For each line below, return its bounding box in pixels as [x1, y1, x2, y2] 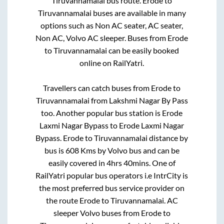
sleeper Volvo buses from [53, 207, 141, 217]
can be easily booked [107, 45, 179, 55]
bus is [44, 145, 65, 155]
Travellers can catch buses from [43, 82, 151, 92]
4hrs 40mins [106, 157, 149, 167]
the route [45, 195, 79, 205]
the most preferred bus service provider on [39, 182, 185, 192]
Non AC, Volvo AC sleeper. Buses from [35, 32, 168, 42]
